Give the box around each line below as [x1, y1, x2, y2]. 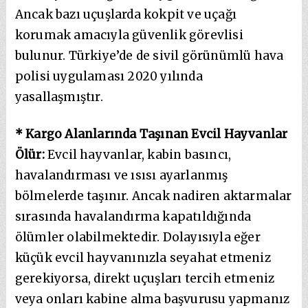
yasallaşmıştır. [14, 89, 103, 104]
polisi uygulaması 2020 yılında [14, 68, 203, 84]
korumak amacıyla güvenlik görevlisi [14, 27, 243, 43]
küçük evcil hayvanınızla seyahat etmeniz [14, 250, 271, 265]
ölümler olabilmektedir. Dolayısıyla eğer [14, 229, 261, 245]
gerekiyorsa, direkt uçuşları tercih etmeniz [14, 270, 275, 286]
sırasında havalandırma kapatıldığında [14, 208, 252, 224]
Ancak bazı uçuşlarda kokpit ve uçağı [14, 6, 237, 22]
